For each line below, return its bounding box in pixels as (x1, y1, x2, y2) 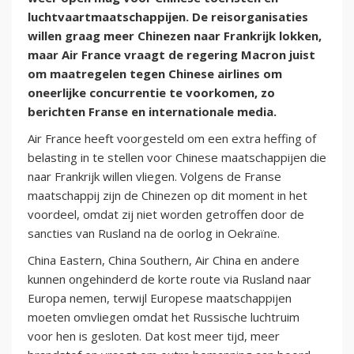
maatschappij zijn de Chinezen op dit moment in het (28, 187, 307, 204)
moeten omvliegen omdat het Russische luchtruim (28, 309, 299, 326)
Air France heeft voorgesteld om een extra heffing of (28, 130, 316, 147)
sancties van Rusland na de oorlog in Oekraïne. (28, 225, 280, 242)
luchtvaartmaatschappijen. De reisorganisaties (28, 9, 308, 25)
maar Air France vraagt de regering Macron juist (28, 47, 315, 63)
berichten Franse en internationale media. (28, 104, 277, 120)
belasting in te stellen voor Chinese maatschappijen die (28, 149, 326, 166)
